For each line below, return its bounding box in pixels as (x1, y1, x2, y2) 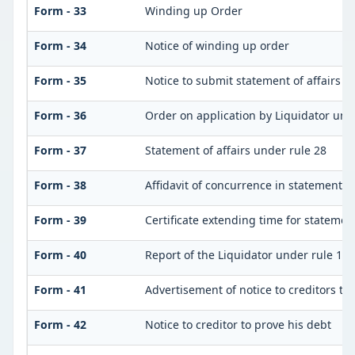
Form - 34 (33, 38, 86, 54)
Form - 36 (33, 108, 86, 124)
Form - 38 (33, 177, 86, 193)
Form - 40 (33, 247, 86, 263)
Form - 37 (33, 143, 86, 158)
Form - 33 (33, 3, 86, 19)
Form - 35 (33, 73, 86, 89)
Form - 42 (33, 317, 86, 333)
